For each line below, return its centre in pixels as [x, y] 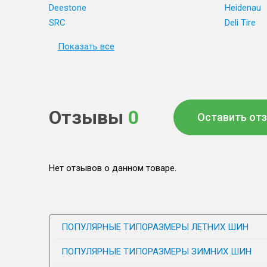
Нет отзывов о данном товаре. [113, 168]
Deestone [68, 8]
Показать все [86, 46]
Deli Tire [240, 23]
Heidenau [243, 8]
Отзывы [89, 117]
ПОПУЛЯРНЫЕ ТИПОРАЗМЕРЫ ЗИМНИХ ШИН [156, 252]
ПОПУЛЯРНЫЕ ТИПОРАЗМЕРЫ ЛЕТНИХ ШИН [155, 227]
